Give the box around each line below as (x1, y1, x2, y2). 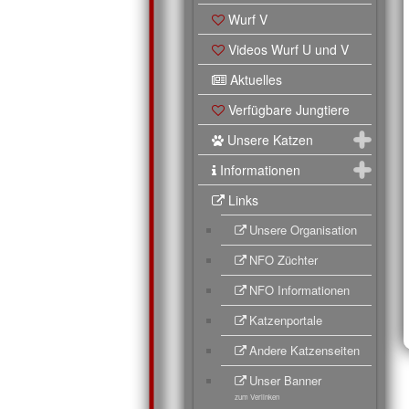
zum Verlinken (235, 391, 279, 402)
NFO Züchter (249, 250, 318, 268)
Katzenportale (249, 310, 322, 329)
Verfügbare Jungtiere (228, 100, 350, 119)
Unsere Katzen (227, 130, 313, 149)
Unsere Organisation (249, 220, 357, 238)
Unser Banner (249, 371, 321, 389)
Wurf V (228, 9, 267, 28)
